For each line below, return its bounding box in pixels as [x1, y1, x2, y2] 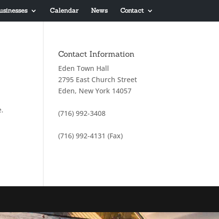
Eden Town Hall [58, 64, 109, 73]
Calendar [49, 6, 78, 15]
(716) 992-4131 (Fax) [58, 131, 123, 140]
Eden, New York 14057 [58, 86, 132, 95]
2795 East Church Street [58, 75, 137, 84]
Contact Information [58, 49, 135, 59]
